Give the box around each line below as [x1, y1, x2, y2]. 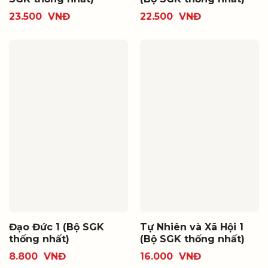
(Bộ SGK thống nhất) [139, 233, 245, 245]
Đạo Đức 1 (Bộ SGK [8, 221, 104, 233]
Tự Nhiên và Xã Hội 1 [139, 221, 243, 233]
